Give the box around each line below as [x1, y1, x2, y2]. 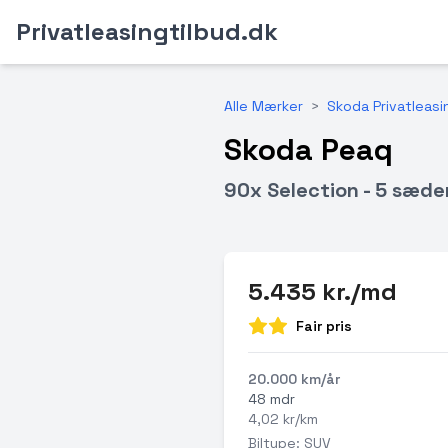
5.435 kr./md [248, 276, 397, 307]
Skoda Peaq [224, 130, 393, 169]
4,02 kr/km [248, 410, 318, 428]
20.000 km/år [248, 370, 340, 388]
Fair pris [296, 317, 352, 335]
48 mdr [248, 390, 295, 408]
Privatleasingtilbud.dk [16, 16, 278, 47]
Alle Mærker [224, 97, 303, 115]
